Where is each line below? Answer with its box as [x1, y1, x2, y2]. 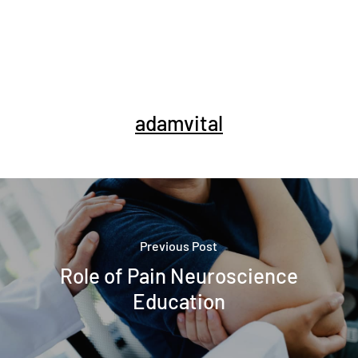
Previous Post [140, 237, 218, 253]
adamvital [134, 110, 223, 135]
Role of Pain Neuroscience [59, 262, 298, 288]
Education [132, 288, 225, 313]
